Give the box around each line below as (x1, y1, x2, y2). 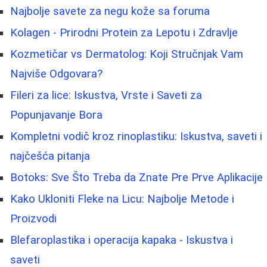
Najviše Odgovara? (10, 67, 103, 80)
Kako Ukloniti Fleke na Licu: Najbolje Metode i (10, 192, 234, 206)
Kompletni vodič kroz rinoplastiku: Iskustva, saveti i (10, 129, 262, 143)
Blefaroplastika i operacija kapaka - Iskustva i (10, 233, 233, 247)
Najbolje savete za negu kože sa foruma (10, 4, 210, 18)
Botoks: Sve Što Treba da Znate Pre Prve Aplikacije (10, 170, 263, 184)
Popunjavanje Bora (10, 108, 103, 122)
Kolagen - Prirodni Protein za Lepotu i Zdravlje (10, 26, 238, 39)
